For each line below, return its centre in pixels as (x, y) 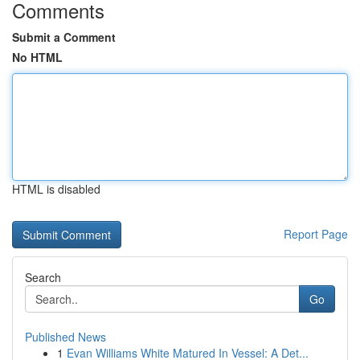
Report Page (316, 234)
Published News (65, 337)
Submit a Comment (64, 37)
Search (43, 277)
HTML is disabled (56, 189)
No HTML (37, 57)
